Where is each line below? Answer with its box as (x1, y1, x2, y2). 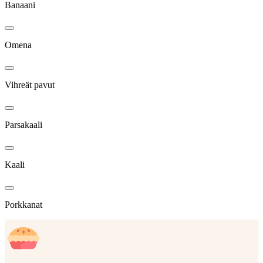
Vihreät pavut (5, 79, 55, 90)
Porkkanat (5, 199, 42, 210)
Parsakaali (5, 119, 42, 130)
